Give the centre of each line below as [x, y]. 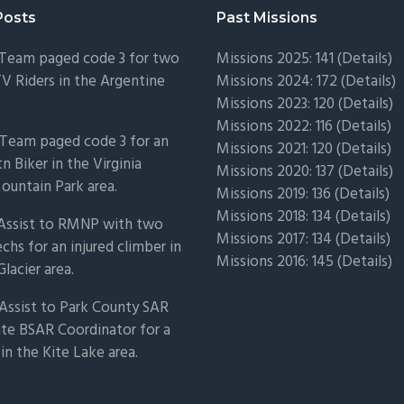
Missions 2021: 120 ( [278, 149]
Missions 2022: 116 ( [278, 126]
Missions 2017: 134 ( [278, 239]
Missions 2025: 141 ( [279, 59]
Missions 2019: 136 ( [277, 194]
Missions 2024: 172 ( [280, 81]
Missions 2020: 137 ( [279, 171]
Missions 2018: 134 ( [278, 216]
